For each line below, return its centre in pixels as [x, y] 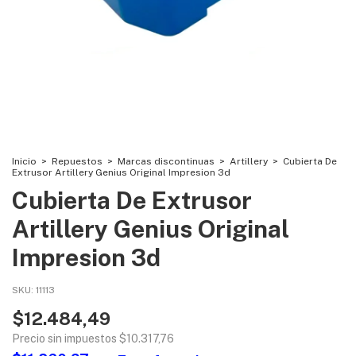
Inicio [24, 161]
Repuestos [77, 161]
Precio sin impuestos [66, 339]
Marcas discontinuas [166, 161]
